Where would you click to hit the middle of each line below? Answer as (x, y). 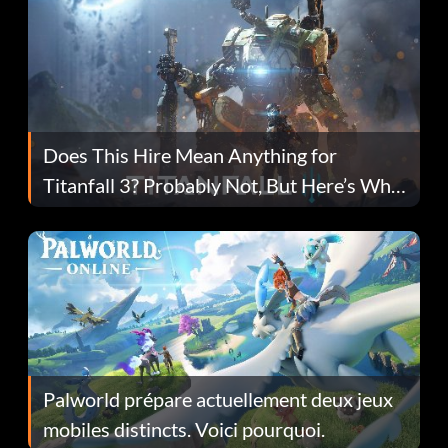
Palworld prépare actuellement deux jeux (218, 398)
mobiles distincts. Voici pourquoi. (184, 428)
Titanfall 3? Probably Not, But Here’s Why (222, 184)
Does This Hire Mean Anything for (190, 154)
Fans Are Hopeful (118, 214)
